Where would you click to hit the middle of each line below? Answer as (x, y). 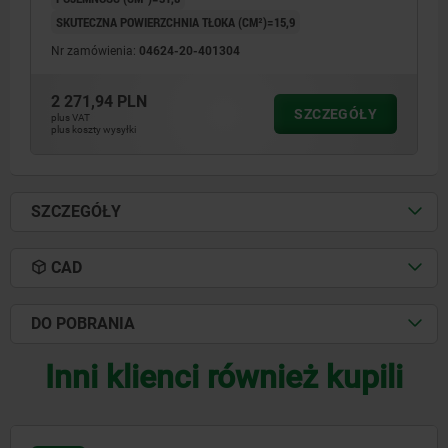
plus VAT (70, 117)
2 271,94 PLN (99, 101)
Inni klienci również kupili (224, 376)
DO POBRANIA (83, 323)
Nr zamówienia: (95, 50)
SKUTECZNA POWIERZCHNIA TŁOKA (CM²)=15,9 (175, 21)
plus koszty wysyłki (93, 129)
